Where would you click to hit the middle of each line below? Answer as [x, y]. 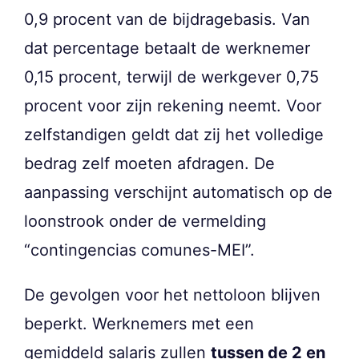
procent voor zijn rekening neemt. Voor [173, 106]
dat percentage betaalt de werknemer [167, 48]
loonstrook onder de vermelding [145, 222]
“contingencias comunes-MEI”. [139, 250]
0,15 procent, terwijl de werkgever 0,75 [171, 77]
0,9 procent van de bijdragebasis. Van [167, 20]
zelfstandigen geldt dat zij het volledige [174, 135]
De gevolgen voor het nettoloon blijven [172, 295]
